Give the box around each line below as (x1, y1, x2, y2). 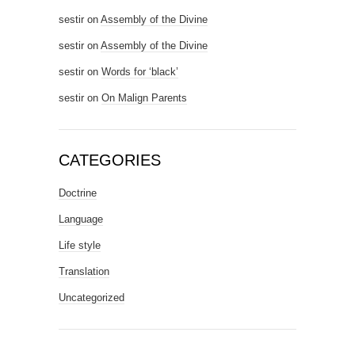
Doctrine (59, 186, 97, 199)
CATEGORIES (59, 151, 161, 169)
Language (59, 212, 103, 225)
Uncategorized (59, 291, 124, 303)
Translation (59, 265, 109, 277)
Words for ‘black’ (101, 65, 178, 78)
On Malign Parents (101, 91, 187, 104)
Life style (59, 239, 101, 251)
